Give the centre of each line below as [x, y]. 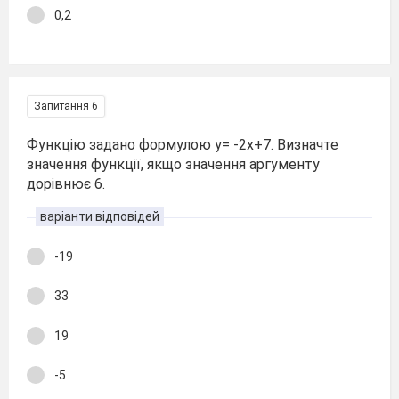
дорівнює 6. [66, 183]
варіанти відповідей [100, 216]
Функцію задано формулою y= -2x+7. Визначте [183, 144]
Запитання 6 [66, 106]
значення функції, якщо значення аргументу [173, 164]
